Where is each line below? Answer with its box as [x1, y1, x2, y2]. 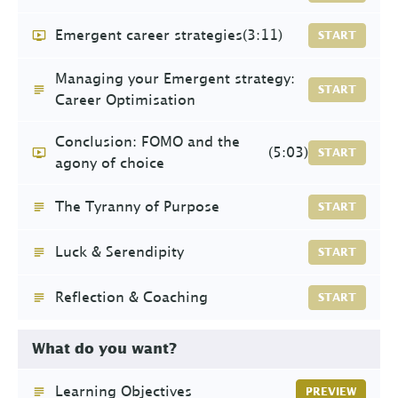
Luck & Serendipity [55, 244, 184, 259]
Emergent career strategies [55, 28, 243, 43]
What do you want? [32, 341, 177, 356]
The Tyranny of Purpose [55, 199, 219, 214]
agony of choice [55, 155, 164, 171]
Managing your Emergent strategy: [55, 71, 295, 86]
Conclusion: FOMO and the [55, 134, 240, 149]
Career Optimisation [55, 92, 195, 107]
